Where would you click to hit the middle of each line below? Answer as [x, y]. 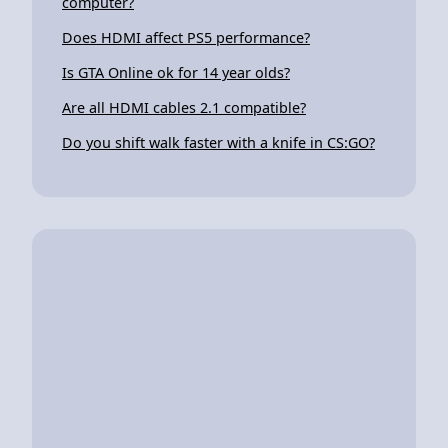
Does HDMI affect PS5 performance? [186, 37]
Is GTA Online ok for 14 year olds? [176, 72]
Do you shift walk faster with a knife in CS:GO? [218, 142]
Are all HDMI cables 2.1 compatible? [184, 107]
